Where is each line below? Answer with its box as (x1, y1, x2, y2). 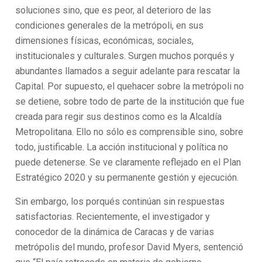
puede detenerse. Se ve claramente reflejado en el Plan (15, 157, 242, 168)
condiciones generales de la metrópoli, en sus (15, 20, 204, 31)
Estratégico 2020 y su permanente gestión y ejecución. (15, 172, 239, 183)
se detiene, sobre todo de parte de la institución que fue (15, 96, 245, 107)
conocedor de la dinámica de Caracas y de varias (15, 226, 215, 237)
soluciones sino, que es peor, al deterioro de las (15, 5, 212, 16)
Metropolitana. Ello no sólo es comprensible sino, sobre (15, 126, 244, 137)
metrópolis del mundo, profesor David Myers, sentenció (15, 242, 244, 253)
